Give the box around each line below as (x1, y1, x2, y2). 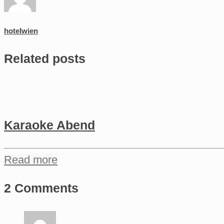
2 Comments (4, 180, 78, 195)
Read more (4, 153, 57, 166)
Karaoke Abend (4, 118, 95, 132)
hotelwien (4, 26, 38, 35)
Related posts (4, 51, 85, 65)
